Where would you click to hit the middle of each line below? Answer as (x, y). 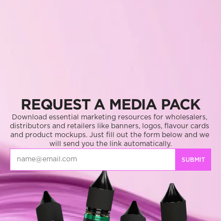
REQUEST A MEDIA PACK (110, 104)
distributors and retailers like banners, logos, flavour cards (110, 126)
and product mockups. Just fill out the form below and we (110, 135)
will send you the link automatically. (110, 144)
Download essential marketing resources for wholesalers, (110, 117)
